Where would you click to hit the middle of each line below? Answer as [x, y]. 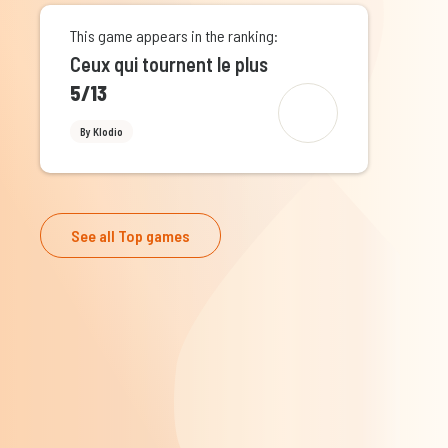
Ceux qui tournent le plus [169, 64]
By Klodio [101, 132]
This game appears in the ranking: [174, 36]
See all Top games [130, 235]
